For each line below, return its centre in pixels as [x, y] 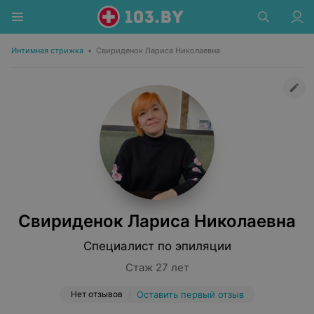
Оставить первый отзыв [190, 294]
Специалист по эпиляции [157, 246]
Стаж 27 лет [157, 267]
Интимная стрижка [47, 50]
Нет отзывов [96, 294]
